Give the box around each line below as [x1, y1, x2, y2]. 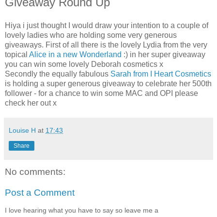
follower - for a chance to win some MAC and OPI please [5, 89, 198, 97]
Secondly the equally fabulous [5, 69, 110, 78]
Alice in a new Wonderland [29, 50, 124, 59]
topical [5, 50, 29, 59]
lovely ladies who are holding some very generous [5, 31, 177, 39]
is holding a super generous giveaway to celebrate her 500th [5, 79, 212, 88]
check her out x [5, 98, 57, 107]
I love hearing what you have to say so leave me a [5, 206, 158, 214]
